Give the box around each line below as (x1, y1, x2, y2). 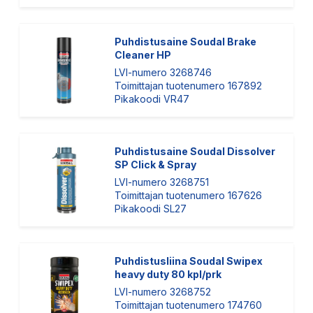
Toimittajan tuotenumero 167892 (115, 80, 262, 92)
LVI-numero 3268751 (115, 176, 209, 188)
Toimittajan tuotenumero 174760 (115, 299, 262, 311)
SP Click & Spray (115, 159, 196, 170)
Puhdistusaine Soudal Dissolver (115, 145, 275, 157)
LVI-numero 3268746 (115, 66, 212, 78)
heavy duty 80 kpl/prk (115, 268, 221, 280)
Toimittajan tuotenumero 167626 (115, 189, 262, 201)
